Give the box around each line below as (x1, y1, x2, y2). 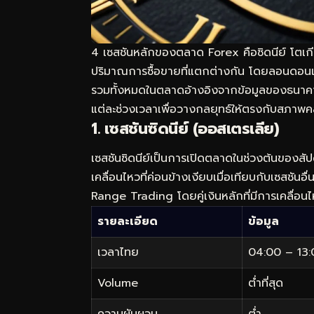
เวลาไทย (97, 243, 139, 261)
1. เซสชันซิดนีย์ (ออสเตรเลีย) (91, 117, 279, 141)
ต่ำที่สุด (248, 274, 283, 292)
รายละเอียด (97, 212, 158, 230)
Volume (97, 274, 138, 292)
